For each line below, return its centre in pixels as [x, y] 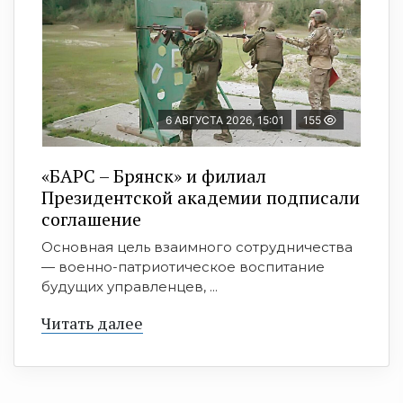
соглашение [91, 219]
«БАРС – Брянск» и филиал [154, 176]
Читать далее [92, 323]
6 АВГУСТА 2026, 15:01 [225, 120]
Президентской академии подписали [201, 197]
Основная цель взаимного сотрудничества [197, 247]
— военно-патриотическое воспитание [183, 267]
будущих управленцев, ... [130, 287]
